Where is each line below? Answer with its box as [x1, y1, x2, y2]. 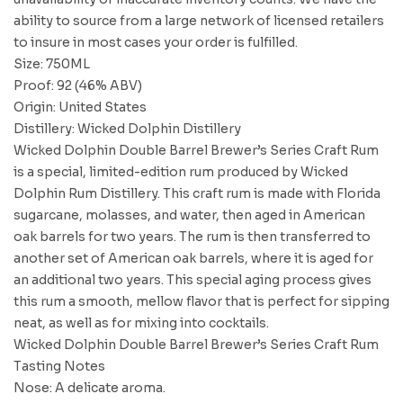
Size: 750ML [13, 56, 90, 72]
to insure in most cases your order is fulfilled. [13, 34, 298, 50]
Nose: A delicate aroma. [13, 380, 166, 396]
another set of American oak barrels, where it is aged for [13, 250, 373, 266]
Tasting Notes [13, 358, 105, 374]
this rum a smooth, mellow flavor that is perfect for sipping [13, 293, 390, 309]
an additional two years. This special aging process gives [13, 272, 372, 288]
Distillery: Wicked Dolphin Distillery [13, 121, 241, 137]
